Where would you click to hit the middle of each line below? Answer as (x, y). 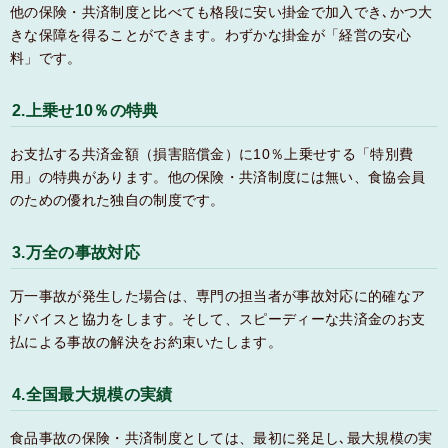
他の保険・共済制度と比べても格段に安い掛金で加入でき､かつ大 (221, 11)
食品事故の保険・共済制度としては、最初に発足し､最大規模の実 (221, 437)
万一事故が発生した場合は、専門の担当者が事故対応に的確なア (218, 295)
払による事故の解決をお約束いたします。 (146, 341)
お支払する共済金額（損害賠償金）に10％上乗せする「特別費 (212, 153)
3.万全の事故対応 (76, 252)
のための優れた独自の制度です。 (117, 199)
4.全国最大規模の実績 (92, 394)
